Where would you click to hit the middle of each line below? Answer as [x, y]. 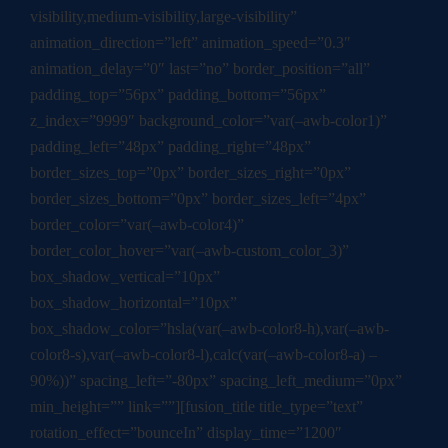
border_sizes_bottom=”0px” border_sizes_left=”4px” [198, 199]
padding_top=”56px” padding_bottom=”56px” [178, 95]
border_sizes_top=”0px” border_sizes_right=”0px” [190, 173]
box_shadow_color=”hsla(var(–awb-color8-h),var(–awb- [209, 329]
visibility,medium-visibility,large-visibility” [163, 17]
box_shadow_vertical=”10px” [125, 277]
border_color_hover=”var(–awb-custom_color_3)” [189, 251]
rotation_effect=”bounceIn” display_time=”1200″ [186, 433]
